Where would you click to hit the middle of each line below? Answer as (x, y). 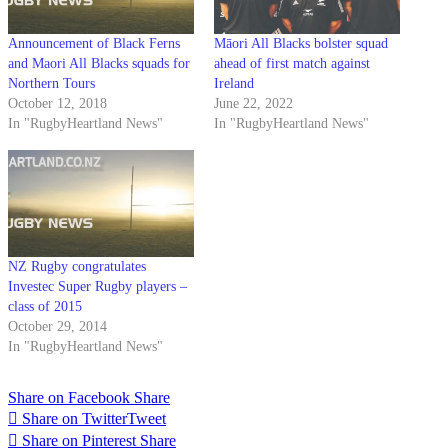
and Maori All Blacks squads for (99, 64)
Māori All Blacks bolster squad (301, 44)
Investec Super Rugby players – (97, 286)
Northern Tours (51, 84)
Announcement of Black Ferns (94, 44)
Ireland (234, 84)
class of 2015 (45, 306)
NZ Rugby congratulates (77, 266)
